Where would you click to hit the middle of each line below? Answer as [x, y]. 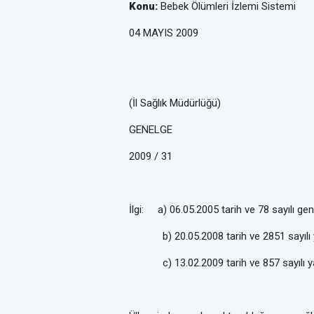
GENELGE [151, 130]
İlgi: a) [148, 210]
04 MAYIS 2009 [164, 33]
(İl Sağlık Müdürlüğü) [175, 103]
